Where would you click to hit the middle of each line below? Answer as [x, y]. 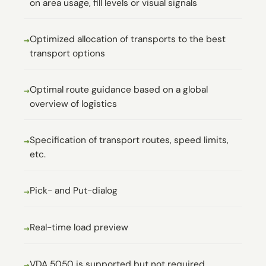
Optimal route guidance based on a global [119, 89]
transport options [67, 53]
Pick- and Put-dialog [74, 190]
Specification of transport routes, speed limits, [129, 140]
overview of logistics [73, 104]
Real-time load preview [79, 227]
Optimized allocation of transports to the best [128, 39]
